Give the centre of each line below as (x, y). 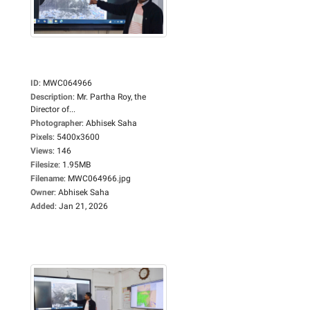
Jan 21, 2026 (83, 206)
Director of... (53, 109)
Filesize (44, 164)
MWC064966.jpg (99, 178)
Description (52, 97)
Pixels (42, 137)
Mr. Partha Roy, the (111, 97)
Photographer (56, 123)
